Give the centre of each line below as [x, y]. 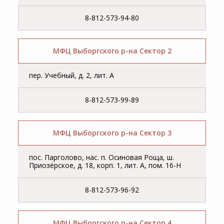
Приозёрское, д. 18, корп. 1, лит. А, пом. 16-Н [105, 165]
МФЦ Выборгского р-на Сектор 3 [112, 133]
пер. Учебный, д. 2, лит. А [72, 75]
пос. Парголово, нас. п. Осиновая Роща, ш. [102, 157]
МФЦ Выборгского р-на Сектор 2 [112, 51]
